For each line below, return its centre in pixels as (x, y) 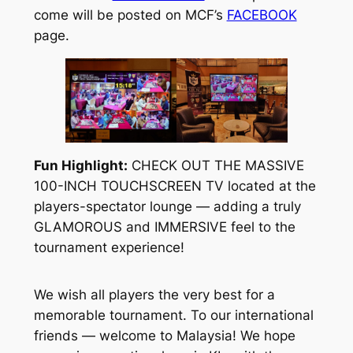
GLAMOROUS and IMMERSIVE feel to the (164, 227)
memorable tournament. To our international (173, 315)
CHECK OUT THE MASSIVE (216, 166)
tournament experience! (109, 248)
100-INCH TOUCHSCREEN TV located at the (175, 186)
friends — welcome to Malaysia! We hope (164, 335)
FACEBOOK (262, 15)
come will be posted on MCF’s (130, 15)
